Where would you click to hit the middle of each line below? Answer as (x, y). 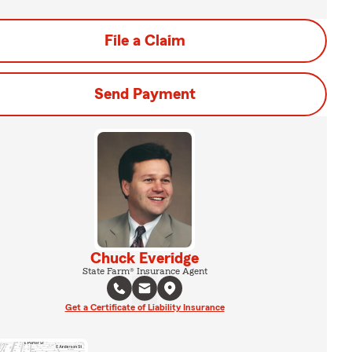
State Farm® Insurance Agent (145, 271)
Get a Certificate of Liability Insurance (145, 307)
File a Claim (145, 41)
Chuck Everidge (145, 258)
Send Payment (145, 94)
